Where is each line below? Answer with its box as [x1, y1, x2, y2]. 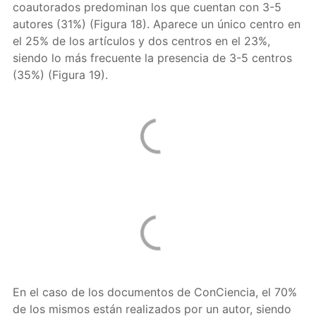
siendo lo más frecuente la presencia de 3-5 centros [12, 51, 292, 65]
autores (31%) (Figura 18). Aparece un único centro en [12, 17, 300, 31]
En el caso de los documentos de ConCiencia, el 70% [12, 285, 297, 299]
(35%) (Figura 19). [12, 68, 108, 82]
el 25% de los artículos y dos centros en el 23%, [12, 34, 270, 48]
